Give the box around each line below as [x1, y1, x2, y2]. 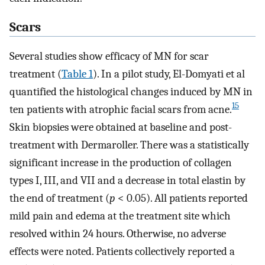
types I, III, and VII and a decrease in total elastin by [9, 173, 245, 187]
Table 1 [62, 67, 93, 80]
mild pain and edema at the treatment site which [9, 209, 231, 222]
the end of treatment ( [9, 191, 109, 205]
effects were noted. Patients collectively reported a [9, 244, 235, 258]
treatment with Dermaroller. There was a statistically [9, 138, 249, 151]
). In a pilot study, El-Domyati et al [93, 67, 245, 80]
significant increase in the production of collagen [9, 156, 232, 169]
